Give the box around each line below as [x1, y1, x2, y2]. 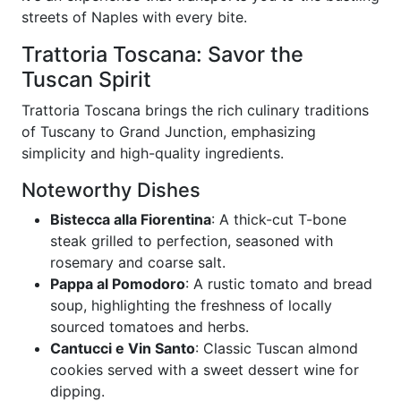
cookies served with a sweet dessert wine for [50, 361, 359, 379]
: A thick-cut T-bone [211, 210, 346, 228]
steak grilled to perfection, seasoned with [50, 232, 333, 250]
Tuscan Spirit [21, 66, 151, 92]
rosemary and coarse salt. [50, 253, 226, 271]
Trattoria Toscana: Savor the [21, 41, 303, 67]
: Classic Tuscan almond [195, 339, 358, 357]
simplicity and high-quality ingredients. [21, 144, 284, 162]
